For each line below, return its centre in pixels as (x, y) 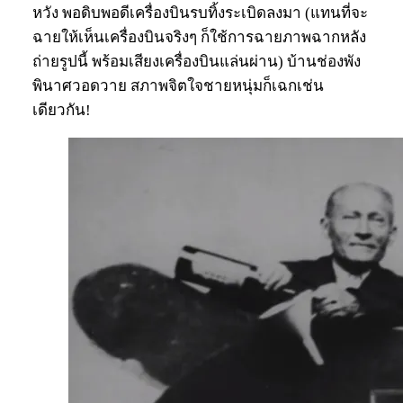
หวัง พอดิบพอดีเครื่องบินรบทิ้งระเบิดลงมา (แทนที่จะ (200, 13)
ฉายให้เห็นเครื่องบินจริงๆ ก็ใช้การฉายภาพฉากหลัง (199, 38)
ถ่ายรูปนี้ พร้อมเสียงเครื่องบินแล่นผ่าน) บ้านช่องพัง (197, 62)
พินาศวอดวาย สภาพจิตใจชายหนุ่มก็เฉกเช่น (178, 86)
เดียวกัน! (62, 111)
